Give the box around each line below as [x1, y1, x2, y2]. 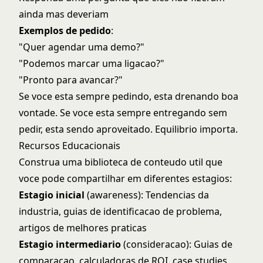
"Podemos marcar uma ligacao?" [19, 57, 164, 70]
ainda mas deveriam [19, 8, 109, 21]
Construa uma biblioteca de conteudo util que [19, 156, 222, 168]
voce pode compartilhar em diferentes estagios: [19, 172, 232, 185]
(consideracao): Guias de [121, 238, 232, 251]
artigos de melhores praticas [19, 221, 147, 234]
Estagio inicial [19, 188, 85, 201]
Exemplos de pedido [19, 24, 111, 37]
